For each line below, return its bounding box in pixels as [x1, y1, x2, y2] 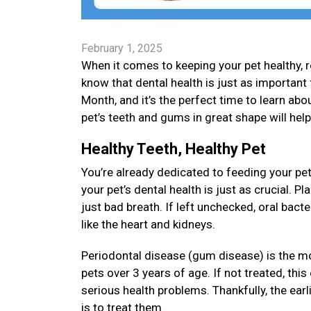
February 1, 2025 [81, 42, 162, 55]
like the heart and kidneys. [81, 217, 218, 231]
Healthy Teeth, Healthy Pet [81, 140, 269, 158]
